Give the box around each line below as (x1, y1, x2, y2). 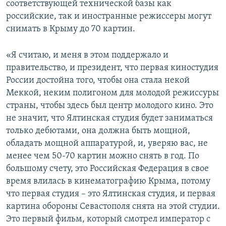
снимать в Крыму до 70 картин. (6, 24, 135, 34)
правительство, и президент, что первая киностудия (6, 63, 218, 73)
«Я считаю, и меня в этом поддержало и (6, 50, 168, 61)
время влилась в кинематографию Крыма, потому (6, 177, 210, 187)
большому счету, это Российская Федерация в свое (6, 164, 209, 174)
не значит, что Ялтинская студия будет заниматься (6, 114, 213, 124)
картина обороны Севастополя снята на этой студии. (6, 202, 220, 212)
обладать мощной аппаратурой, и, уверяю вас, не (6, 139, 208, 149)
